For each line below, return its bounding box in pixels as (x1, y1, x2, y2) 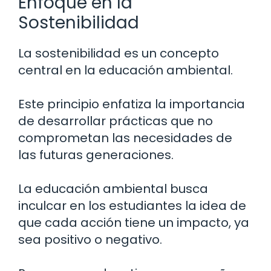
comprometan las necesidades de (18, 129, 232, 147)
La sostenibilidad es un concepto (18, 45, 219, 62)
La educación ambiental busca (18, 180, 208, 198)
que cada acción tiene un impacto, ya (18, 214, 249, 232)
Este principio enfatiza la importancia (18, 96, 245, 113)
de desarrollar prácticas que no (18, 113, 213, 130)
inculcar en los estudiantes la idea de (18, 197, 246, 215)
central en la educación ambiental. (18, 62, 233, 79)
